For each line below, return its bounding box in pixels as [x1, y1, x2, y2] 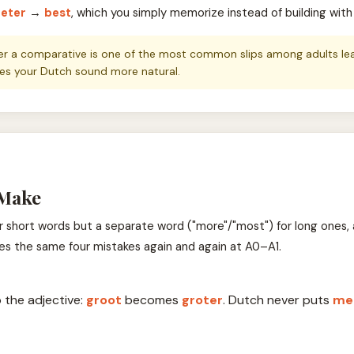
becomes [121, 291, 182, 308]
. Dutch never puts [222, 291, 333, 308]
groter [181, 291, 223, 308]
